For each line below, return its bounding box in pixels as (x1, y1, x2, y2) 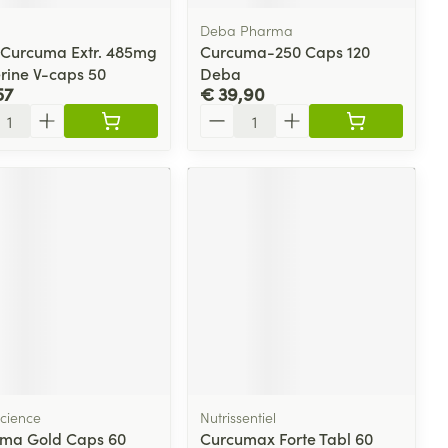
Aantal (199, 101, 248, 124)
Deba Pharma (200, 19, 294, 40)
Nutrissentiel (200, 406, 277, 427)
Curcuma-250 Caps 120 (200, 39, 371, 62)
